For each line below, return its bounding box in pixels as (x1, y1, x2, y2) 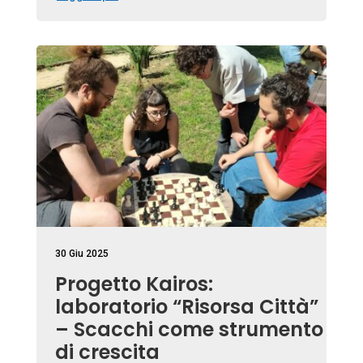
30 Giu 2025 (54, 247, 109, 259)
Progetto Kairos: (54, 270, 213, 297)
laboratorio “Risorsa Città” (54, 293, 318, 320)
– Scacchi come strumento (54, 315, 323, 343)
